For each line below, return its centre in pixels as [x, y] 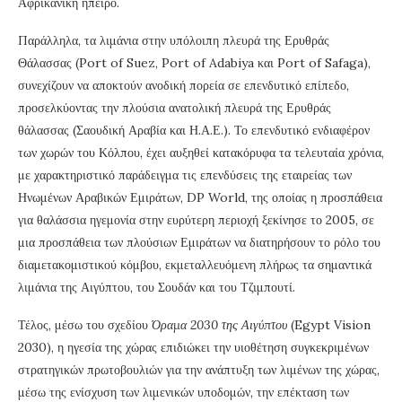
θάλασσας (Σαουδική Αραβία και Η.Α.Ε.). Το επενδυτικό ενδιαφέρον [194, 131]
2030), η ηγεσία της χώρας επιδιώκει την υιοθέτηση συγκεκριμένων [193, 348]
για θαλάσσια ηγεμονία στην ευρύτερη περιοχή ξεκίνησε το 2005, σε [196, 220]
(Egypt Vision [329, 325]
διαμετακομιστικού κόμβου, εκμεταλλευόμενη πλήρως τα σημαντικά [195, 265]
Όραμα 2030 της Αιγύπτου [219, 325]
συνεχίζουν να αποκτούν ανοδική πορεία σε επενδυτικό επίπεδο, [184, 86]
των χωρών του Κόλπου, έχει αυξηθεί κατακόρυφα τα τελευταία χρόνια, [201, 153]
